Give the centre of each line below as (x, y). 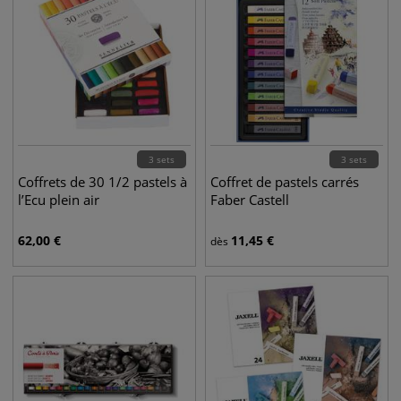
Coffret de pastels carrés (285, 182)
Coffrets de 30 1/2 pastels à (102, 182)
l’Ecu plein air (59, 200)
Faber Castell (250, 200)
